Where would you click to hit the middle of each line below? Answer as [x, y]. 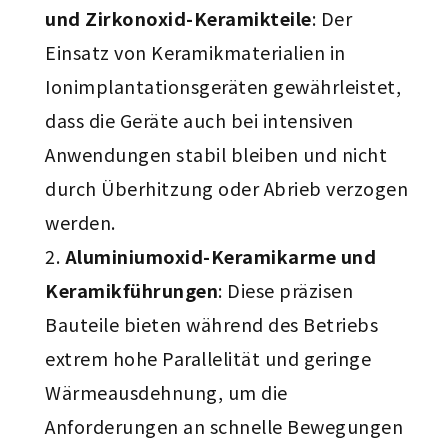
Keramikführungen [132, 290]
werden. [80, 222]
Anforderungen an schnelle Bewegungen [224, 426]
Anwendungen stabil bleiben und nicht [216, 154]
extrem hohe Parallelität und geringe [208, 358]
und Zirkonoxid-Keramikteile [178, 18]
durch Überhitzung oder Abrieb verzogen [227, 188]
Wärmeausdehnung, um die [166, 392]
